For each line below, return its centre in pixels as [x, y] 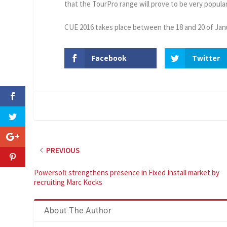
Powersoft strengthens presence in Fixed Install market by [127, 172]
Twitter [206, 58]
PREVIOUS [63, 150]
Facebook [109, 58]
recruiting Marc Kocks [68, 182]
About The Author [78, 210]
